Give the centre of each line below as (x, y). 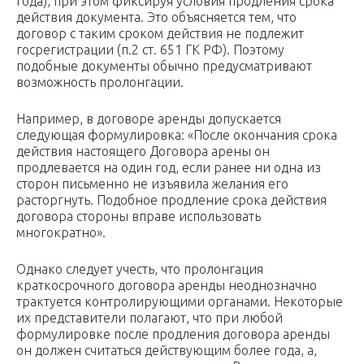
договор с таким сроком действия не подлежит (160, 34)
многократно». (61, 233)
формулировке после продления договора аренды (173, 334)
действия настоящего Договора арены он (143, 152)
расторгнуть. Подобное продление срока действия (171, 200)
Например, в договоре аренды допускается (149, 119)
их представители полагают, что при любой (149, 318)
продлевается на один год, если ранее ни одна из (169, 168)
